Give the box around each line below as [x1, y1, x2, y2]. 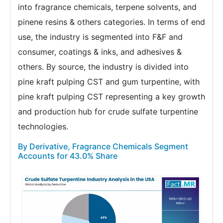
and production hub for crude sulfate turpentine [18, 106, 198, 116]
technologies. [18, 121, 68, 131]
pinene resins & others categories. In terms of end [18, 16, 205, 27]
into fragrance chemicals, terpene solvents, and [18, 1, 197, 12]
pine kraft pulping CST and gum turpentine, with [18, 76, 200, 87]
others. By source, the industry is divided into [18, 61, 189, 72]
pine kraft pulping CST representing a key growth [18, 91, 205, 102]
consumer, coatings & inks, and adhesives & [18, 46, 182, 57]
